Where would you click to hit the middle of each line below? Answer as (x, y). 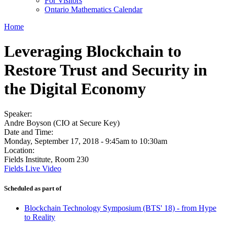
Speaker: (19, 113)
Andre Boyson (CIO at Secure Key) (62, 123)
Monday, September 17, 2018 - (55, 141)
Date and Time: (30, 132)
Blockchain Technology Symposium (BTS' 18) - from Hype (120, 208)
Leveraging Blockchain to (93, 51)
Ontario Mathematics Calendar (93, 9)
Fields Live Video (33, 168)
